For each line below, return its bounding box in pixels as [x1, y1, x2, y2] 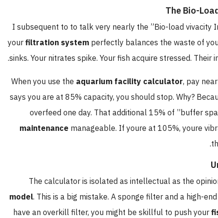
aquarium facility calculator [90, 75, 197, 88]
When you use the [25, 75, 90, 88]
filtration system [39, 36, 103, 49]
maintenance [33, 122, 82, 134]
